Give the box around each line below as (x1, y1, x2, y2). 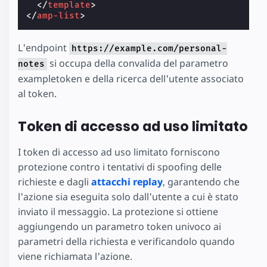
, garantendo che (163, 175, 240, 189)
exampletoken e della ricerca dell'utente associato (18, 72, 244, 85)
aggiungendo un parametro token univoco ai (18, 220, 221, 234)
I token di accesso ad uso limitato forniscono (18, 145, 220, 159)
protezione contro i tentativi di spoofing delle (18, 160, 222, 174)
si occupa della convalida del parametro (47, 56, 228, 70)
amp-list (37, 10, 80, 21)
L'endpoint (18, 41, 69, 54)
